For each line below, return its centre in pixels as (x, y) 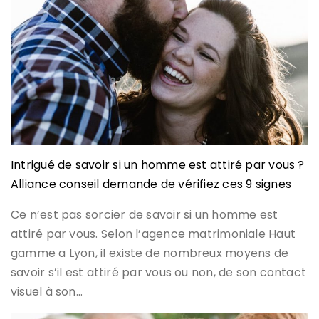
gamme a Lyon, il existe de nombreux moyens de (150, 253)
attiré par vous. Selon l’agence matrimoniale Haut (153, 234)
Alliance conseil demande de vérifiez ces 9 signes (151, 184)
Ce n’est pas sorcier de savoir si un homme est (145, 214)
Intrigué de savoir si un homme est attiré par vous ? (158, 164)
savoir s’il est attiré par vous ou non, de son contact (159, 272)
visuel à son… (47, 291)
